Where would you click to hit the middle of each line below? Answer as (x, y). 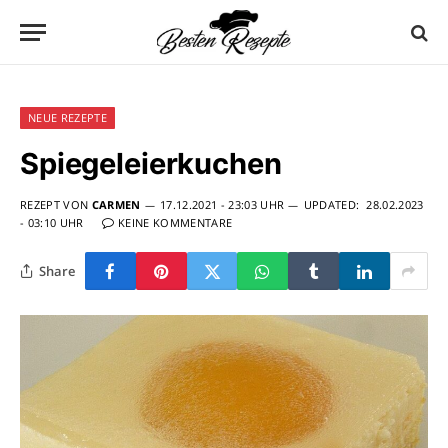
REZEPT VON (56, 204)
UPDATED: (331, 204)
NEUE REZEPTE (67, 117)
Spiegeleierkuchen (151, 163)
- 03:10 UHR (52, 222)
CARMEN (116, 204)
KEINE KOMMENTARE (175, 222)
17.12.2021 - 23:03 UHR (222, 204)
